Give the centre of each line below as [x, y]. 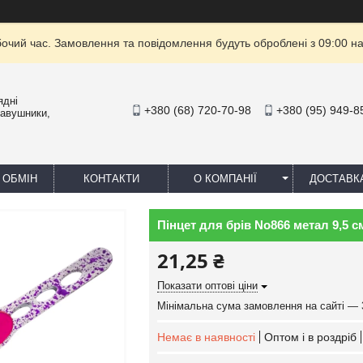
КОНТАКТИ [111, 179]
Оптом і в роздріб [310, 337]
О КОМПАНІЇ [225, 179]
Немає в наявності [206, 337]
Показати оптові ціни [207, 286]
